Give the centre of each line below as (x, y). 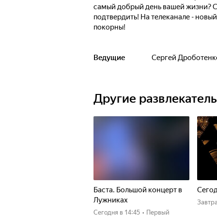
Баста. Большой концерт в (138, 190)
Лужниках (111, 200)
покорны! (109, 27)
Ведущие (109, 58)
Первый (158, 212)
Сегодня (108, 212)
